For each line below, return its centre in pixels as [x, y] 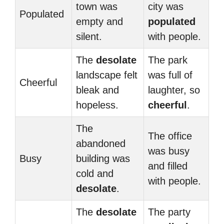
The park [168, 60]
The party [169, 212]
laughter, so [174, 90]
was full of [170, 75]
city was [166, 6]
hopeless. [97, 105]
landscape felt [107, 75]
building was [103, 158]
